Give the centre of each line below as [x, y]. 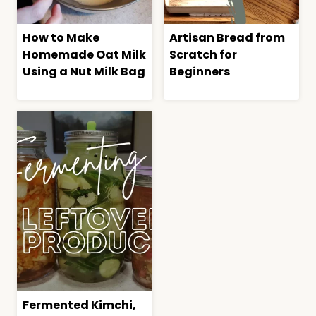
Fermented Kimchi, [79, 305]
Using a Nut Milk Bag [84, 71]
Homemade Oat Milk [84, 54]
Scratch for [203, 54]
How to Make [61, 37]
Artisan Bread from [227, 37]
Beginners [200, 71]
